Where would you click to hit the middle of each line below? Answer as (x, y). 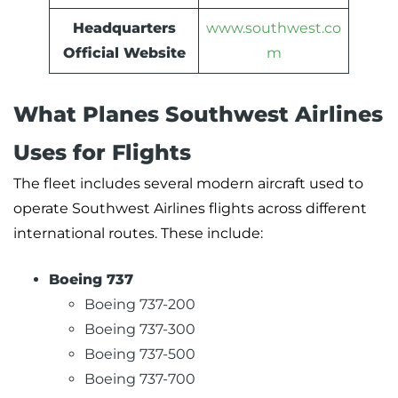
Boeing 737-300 (140, 330)
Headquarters (124, 28)
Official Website (124, 53)
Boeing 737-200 (140, 305)
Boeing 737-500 (140, 354)
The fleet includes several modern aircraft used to (188, 184)
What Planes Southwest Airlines (198, 115)
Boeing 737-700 (140, 379)
